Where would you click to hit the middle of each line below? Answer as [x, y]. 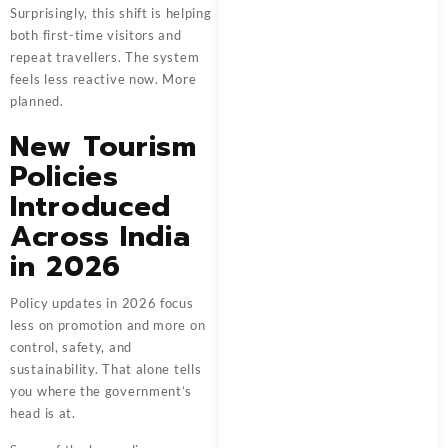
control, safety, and [71, 347]
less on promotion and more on [108, 325]
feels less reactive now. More [103, 79]
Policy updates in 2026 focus [102, 303]
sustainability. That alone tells [106, 369]
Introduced [90, 206]
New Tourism [103, 146]
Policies [64, 176]
